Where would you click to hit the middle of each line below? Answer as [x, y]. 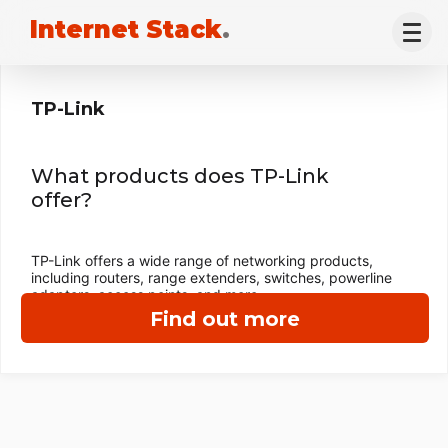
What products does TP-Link [180, 176]
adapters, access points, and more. [146, 294]
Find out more [225, 319]
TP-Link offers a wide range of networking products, [202, 260]
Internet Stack [126, 29]
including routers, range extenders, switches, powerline [211, 277]
